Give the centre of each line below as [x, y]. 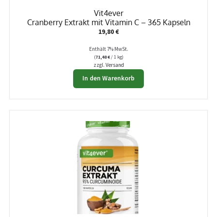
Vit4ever [108, 13]
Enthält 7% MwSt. [108, 49]
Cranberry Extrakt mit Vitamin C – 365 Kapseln [108, 22]
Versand [115, 65]
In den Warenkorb [108, 78]
